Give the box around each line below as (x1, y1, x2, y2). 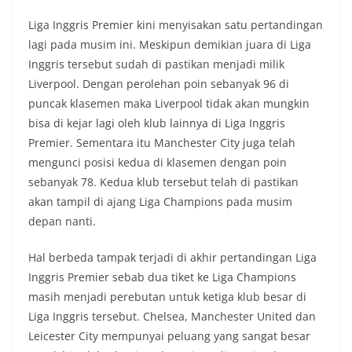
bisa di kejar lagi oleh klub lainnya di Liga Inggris (28, 115, 285, 130)
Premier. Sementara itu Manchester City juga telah (28, 134, 295, 150)
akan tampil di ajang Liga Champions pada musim (28, 193, 292, 209)
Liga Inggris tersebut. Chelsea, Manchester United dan (28, 308, 316, 324)
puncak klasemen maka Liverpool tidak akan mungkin (28, 95, 310, 111)
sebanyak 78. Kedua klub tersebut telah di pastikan (28, 174, 299, 189)
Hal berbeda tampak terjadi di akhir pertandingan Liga (28, 249, 317, 265)
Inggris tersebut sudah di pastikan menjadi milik (28, 56, 284, 71)
